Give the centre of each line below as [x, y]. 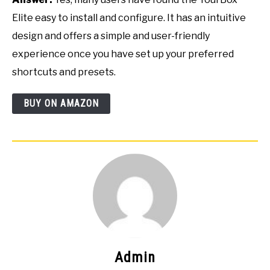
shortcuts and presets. [64, 72]
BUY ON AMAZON [61, 104]
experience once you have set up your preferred [123, 54]
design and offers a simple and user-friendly [111, 36]
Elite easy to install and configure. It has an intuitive [129, 18]
